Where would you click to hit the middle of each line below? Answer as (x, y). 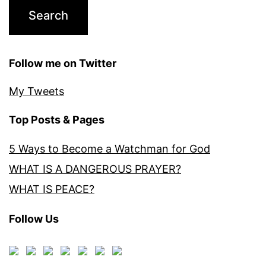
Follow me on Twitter (63, 64)
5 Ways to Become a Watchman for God (110, 149)
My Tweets (37, 91)
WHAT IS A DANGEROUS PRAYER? (95, 169)
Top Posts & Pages (57, 120)
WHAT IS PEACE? (52, 189)
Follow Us (34, 219)
